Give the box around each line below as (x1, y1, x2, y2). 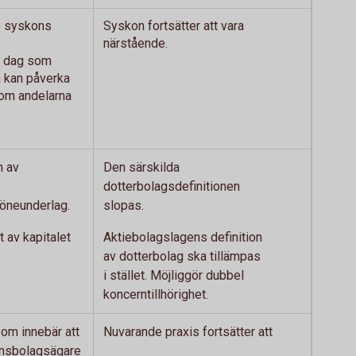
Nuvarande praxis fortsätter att (103, 324, 273, 339)
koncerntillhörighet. (103, 287, 208, 302)
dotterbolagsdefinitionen (103, 179, 240, 194)
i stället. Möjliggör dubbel (103, 268, 244, 283)
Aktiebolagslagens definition (103, 230, 262, 245)
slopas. (103, 198, 144, 213)
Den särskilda (103, 160, 180, 175)
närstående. (103, 36, 168, 51)
